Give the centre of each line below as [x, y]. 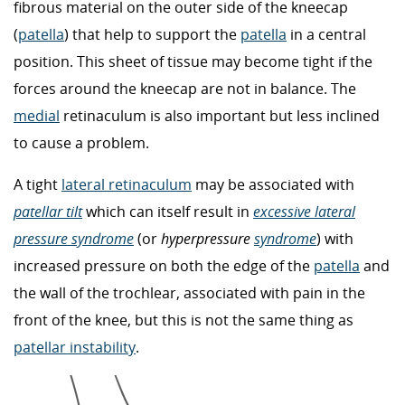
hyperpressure [207, 238]
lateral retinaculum [127, 184]
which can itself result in [168, 211]
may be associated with [273, 184]
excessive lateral [304, 211]
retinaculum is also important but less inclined [220, 115]
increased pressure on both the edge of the [164, 265]
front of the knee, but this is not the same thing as [184, 320]
